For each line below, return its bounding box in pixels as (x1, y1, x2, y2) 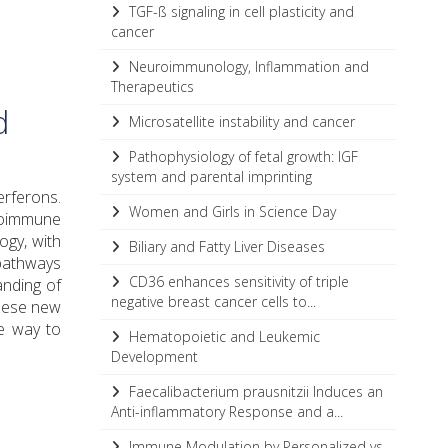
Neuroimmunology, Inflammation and (125, 57, 369, 76)
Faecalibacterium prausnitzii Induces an (125, 382, 383, 401)
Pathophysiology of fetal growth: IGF (125, 147, 358, 166)
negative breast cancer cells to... (111, 292, 316, 311)
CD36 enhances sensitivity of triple (125, 272, 349, 291)
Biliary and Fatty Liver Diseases (125, 237, 325, 256)
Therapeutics (111, 77, 194, 96)
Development (111, 347, 198, 366)
